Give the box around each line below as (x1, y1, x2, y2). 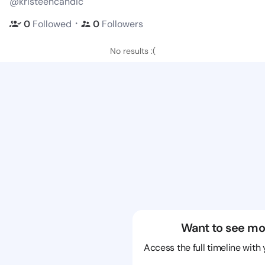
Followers (102, 17, 143, 30)
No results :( (109, 46, 156, 56)
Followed (33, 17, 72, 30)
